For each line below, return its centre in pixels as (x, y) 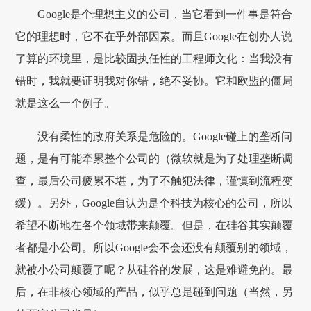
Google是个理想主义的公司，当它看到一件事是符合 (165, 14)
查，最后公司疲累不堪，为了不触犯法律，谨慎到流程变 (154, 181)
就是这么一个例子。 (66, 103)
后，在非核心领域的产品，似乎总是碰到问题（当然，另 (154, 292)
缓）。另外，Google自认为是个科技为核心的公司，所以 (154, 203)
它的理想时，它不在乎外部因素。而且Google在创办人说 (154, 36)
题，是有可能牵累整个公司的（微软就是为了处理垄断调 (154, 159)
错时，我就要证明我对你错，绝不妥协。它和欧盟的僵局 (154, 81)
